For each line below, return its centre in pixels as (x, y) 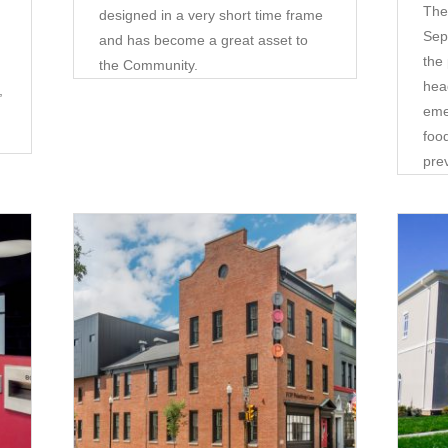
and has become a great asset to (203, 39)
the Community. (148, 64)
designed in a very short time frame (210, 14)
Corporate (172, 356)
